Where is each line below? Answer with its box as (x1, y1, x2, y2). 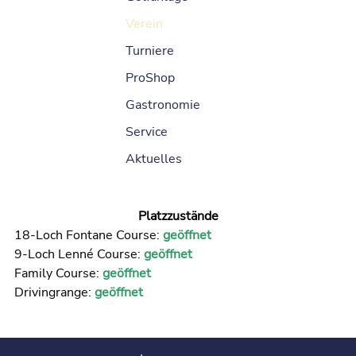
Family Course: (14, 265, 103, 283)
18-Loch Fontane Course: (14, 226, 163, 245)
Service (125, 123, 168, 141)
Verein (125, 15, 163, 33)
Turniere (125, 42, 174, 60)
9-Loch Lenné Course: (14, 246, 144, 264)
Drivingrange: (14, 284, 95, 302)
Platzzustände (137, 207, 219, 226)
